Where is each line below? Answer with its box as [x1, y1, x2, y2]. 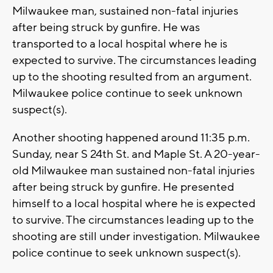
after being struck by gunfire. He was [12, 20, 200, 35]
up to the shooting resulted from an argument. [12, 69, 252, 85]
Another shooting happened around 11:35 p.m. [12, 130, 250, 146]
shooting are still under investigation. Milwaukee [12, 229, 260, 244]
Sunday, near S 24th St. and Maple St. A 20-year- [12, 147, 260, 162]
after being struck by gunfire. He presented [12, 180, 234, 195]
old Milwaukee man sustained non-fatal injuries [12, 163, 255, 179]
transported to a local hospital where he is [12, 37, 227, 52]
